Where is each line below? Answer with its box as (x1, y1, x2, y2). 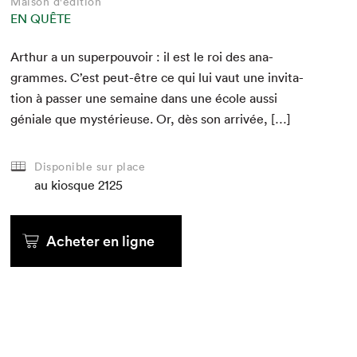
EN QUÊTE (10, 10, 72, 27)
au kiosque (34, 177, 96, 194)
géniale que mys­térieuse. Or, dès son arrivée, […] (10, 111, 292, 127)
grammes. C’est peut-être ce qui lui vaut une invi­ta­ (10, 69, 304, 86)
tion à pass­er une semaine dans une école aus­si (10, 90, 278, 107)
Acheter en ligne (46, 232, 155, 251)
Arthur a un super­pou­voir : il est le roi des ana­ (10, 49, 274, 65)
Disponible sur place (34, 159, 146, 175)
